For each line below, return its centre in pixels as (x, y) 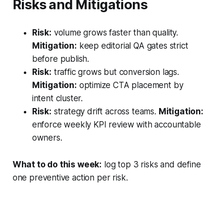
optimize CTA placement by (130, 85)
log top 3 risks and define (151, 165)
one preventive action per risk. (70, 178)
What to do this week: (57, 165)
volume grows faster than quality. (115, 33)
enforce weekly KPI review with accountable (116, 125)
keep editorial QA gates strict (132, 46)
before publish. (61, 59)
